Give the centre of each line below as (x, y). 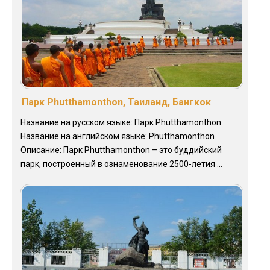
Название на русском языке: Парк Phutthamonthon (121, 123)
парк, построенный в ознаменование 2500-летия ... (121, 164)
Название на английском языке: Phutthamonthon (118, 137)
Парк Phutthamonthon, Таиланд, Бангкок (116, 102)
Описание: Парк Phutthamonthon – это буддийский (121, 150)
